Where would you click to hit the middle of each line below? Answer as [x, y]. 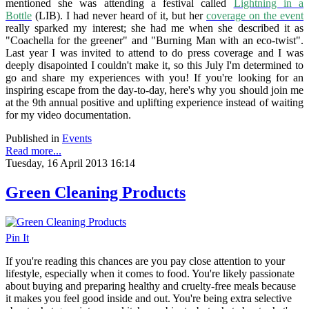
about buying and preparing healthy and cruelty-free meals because [151, 286]
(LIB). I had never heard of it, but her [119, 16]
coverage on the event [255, 16]
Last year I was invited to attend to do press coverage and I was [154, 53]
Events [77, 139]
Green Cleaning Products [96, 193]
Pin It [17, 238]
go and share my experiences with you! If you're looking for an [154, 78]
